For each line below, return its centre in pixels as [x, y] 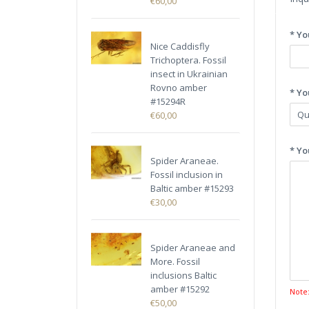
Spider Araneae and [193, 248]
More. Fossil [176, 262]
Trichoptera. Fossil [189, 60]
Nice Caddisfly [180, 47]
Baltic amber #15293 [192, 189]
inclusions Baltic [184, 276]
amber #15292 [180, 289]
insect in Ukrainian [189, 74]
